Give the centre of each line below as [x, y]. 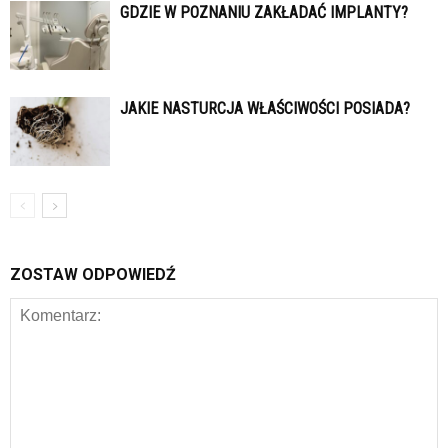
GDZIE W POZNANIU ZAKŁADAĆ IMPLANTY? [264, 13]
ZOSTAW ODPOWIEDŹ [93, 275]
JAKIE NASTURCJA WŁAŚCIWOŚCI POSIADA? [265, 109]
